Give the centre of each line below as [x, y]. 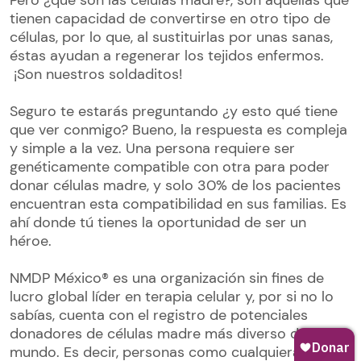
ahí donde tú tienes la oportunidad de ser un [158, 223]
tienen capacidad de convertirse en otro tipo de [170, 19]
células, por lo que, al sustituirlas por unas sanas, [171, 37]
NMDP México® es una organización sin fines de [167, 278]
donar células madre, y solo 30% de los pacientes [175, 186]
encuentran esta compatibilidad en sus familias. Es [178, 204]
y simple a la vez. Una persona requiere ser [152, 149]
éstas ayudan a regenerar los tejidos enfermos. [167, 56]
